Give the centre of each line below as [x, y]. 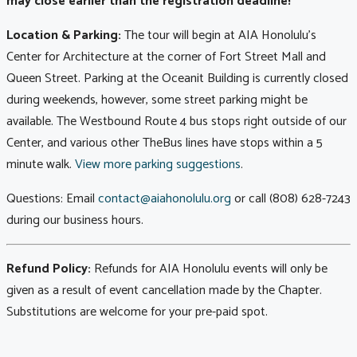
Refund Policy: [50, 269]
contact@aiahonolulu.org [165, 199]
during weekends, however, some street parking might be [157, 100]
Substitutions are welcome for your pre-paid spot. [137, 312]
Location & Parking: [65, 36]
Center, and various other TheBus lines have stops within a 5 [165, 143]
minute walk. [41, 165]
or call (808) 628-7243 [291, 199]
